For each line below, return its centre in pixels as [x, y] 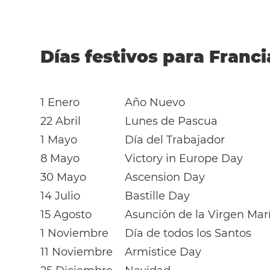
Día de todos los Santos [188, 233]
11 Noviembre [77, 252]
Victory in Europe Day [184, 159]
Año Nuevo [155, 102]
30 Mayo [64, 177]
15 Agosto [66, 215]
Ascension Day [165, 177]
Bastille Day [158, 196]
